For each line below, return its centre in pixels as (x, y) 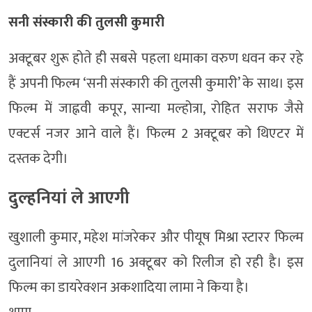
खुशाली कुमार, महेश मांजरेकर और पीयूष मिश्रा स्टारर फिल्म (156, 238)
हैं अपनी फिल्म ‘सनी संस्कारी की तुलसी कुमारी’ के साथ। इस (156, 84)
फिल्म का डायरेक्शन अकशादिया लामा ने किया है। (129, 288)
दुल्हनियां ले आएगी (69, 198)
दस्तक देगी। (38, 159)
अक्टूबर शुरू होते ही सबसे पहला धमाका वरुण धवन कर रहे (156, 59)
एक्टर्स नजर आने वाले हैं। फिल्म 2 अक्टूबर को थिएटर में (156, 134)
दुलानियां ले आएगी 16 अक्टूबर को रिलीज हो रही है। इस (156, 263)
